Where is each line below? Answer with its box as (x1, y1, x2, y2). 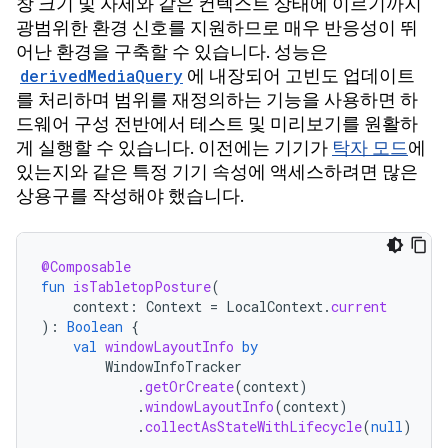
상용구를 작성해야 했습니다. (16, 184, 248, 207)
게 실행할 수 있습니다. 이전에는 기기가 (16, 136, 332, 159)
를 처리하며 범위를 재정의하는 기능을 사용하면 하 (16, 88, 418, 111)
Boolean (67, 316, 123, 336)
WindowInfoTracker (105, 356, 242, 376)
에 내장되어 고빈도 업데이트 (187, 64, 415, 87)
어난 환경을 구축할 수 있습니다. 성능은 (16, 40, 328, 63)
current (331, 296, 387, 316)
